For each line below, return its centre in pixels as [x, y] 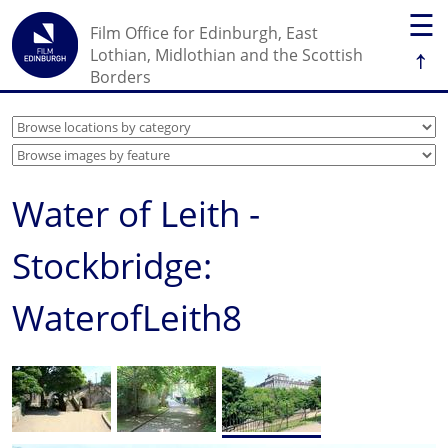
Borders [120, 77]
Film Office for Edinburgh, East [204, 33]
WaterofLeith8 [127, 317]
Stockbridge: [112, 265]
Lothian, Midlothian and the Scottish [226, 55]
